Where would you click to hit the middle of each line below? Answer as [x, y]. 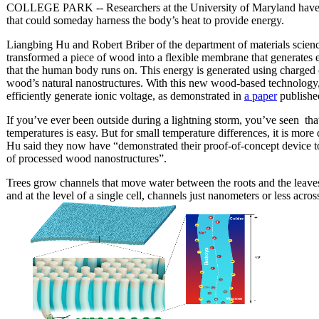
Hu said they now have [60, 145]
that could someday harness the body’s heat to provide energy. [145, 20]
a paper [261, 95]
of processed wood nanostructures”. [87, 158]
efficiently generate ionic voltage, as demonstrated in [125, 95]
